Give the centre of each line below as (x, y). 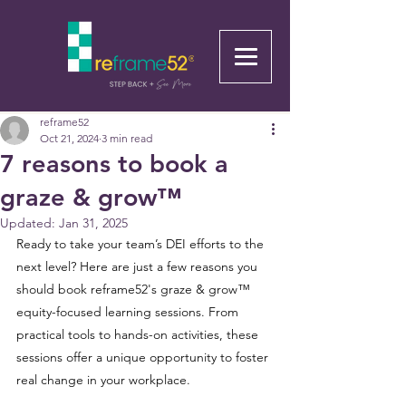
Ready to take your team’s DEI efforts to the (142, 244)
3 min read (127, 138)
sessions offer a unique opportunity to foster (144, 357)
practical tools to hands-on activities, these (139, 334)
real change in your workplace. (103, 380)
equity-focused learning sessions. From (129, 312)
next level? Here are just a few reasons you (139, 266)
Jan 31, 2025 (93, 223)
